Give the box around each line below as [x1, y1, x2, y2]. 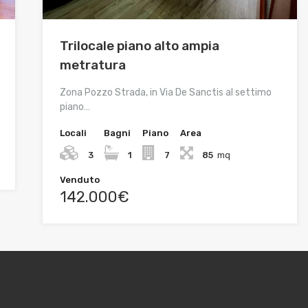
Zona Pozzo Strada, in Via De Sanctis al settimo [59, 87, 272, 99]
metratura [59, 57, 126, 74]
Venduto [59, 175, 100, 186]
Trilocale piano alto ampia [59, 38, 219, 54]
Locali [59, 128, 87, 139]
